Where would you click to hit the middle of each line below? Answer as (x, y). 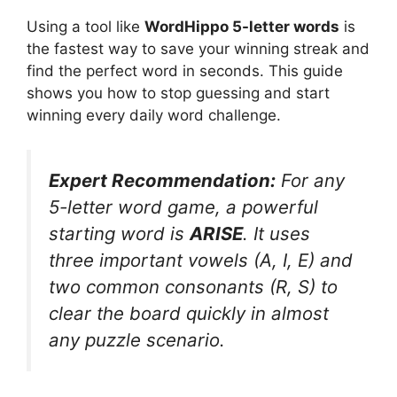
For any (310, 180)
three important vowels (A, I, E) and (201, 260)
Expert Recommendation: (162, 180)
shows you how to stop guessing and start (178, 93)
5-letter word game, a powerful (183, 206)
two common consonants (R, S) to (193, 286)
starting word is (119, 233)
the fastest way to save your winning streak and (198, 49)
